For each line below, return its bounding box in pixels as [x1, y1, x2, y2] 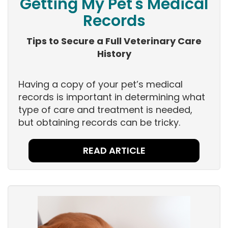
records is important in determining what [18, 91, 205, 104]
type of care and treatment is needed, [18, 103, 192, 117]
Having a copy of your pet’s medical [18, 78, 183, 91]
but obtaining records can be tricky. [18, 116, 180, 129]
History [97, 47, 131, 61]
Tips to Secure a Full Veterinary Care [26, 35, 202, 48]
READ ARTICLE [82, 144, 146, 157]
